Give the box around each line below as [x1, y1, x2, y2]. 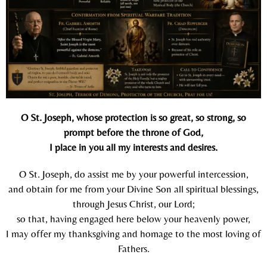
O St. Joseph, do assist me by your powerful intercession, [18, 168, 249, 181]
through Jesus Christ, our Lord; [72, 198, 195, 210]
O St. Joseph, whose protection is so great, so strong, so [21, 111, 246, 124]
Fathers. [117, 243, 150, 255]
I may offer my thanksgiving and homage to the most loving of [6, 228, 261, 240]
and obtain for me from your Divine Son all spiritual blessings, [8, 183, 259, 195]
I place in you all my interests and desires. [49, 141, 218, 154]
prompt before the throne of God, [64, 126, 203, 139]
